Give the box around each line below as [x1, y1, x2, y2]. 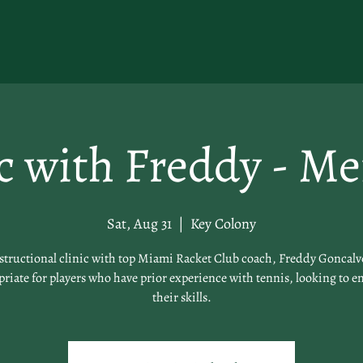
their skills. [152, 288, 211, 306]
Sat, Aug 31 [107, 214, 172, 233]
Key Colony [190, 214, 256, 233]
